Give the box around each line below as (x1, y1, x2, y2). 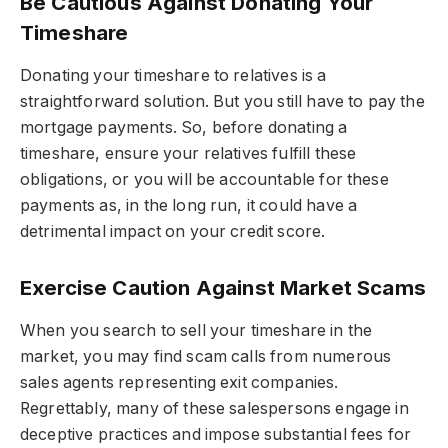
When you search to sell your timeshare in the (20, 321, 373, 341)
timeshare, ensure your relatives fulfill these (20, 144, 357, 164)
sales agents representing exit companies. (20, 373, 339, 393)
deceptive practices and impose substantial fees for (20, 425, 412, 445)
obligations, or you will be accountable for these (20, 170, 389, 190)
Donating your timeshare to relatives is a (20, 66, 327, 86)
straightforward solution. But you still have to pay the (20, 92, 425, 112)
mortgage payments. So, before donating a (20, 118, 348, 138)
